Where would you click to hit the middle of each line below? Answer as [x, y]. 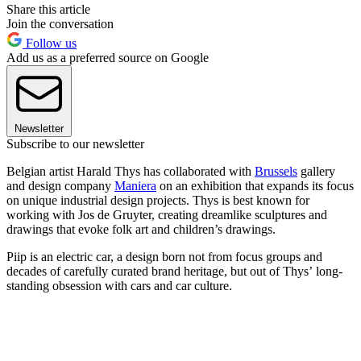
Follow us [50, 44]
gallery [316, 172]
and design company [60, 186]
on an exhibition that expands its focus [255, 186]
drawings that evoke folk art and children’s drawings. [143, 230]
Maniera [135, 186]
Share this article [48, 10]
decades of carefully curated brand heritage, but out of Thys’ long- [174, 272]
